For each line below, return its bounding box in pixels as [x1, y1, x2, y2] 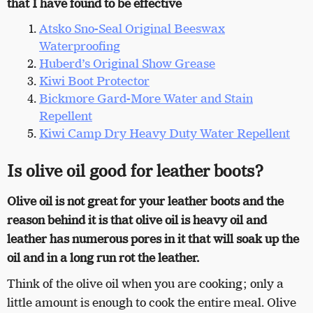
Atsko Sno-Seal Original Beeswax [39, 20, 225, 36]
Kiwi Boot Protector [39, 73, 150, 89]
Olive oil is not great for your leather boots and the [7, 193, 284, 209]
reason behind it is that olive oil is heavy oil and [7, 212, 267, 228]
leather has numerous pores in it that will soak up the [7, 231, 299, 247]
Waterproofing [39, 38, 120, 54]
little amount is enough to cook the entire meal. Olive [7, 294, 296, 310]
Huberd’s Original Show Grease [39, 55, 215, 71]
